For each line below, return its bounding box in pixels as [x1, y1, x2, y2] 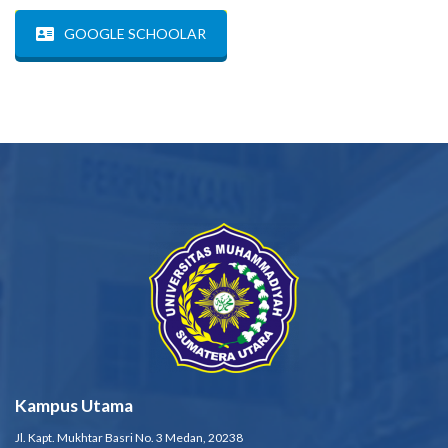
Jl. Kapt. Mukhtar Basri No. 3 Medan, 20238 [15, 430, 243, 446]
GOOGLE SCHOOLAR [64, 25, 206, 42]
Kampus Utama [15, 394, 133, 416]
